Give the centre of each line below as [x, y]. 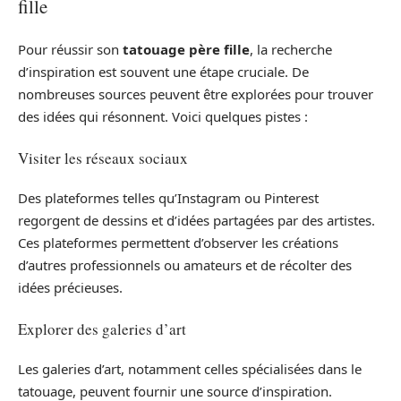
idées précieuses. [70, 288]
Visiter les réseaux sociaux [103, 158]
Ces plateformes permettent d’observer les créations [178, 243]
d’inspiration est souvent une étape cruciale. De [163, 72]
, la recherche [291, 50]
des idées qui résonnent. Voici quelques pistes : [163, 117]
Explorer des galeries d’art [102, 328]
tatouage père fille [186, 50]
